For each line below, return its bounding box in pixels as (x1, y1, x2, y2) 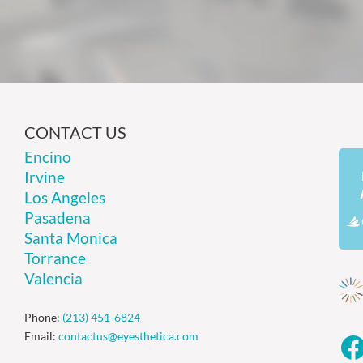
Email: (24, 328, 59, 343)
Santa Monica (24, 228, 118, 247)
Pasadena (24, 207, 92, 227)
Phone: (24, 310, 63, 324)
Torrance (24, 248, 87, 267)
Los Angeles (24, 187, 106, 207)
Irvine (24, 167, 66, 186)
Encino (24, 147, 72, 166)
